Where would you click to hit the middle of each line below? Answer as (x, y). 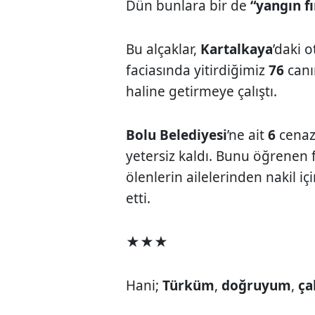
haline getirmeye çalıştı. (202, 91)
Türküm (189, 285)
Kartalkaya (237, 49)
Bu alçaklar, (163, 49)
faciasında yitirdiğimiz (198, 70)
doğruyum (257, 285)
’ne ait (248, 135)
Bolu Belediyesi (177, 135)
